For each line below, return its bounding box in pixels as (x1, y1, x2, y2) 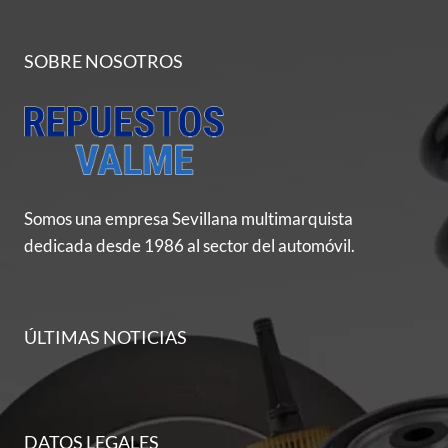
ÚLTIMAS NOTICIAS (24, 326, 187, 348)
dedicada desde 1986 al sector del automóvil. (24, 234, 355, 256)
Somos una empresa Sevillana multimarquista (24, 207, 353, 229)
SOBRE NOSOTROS (24, 50, 183, 72)
